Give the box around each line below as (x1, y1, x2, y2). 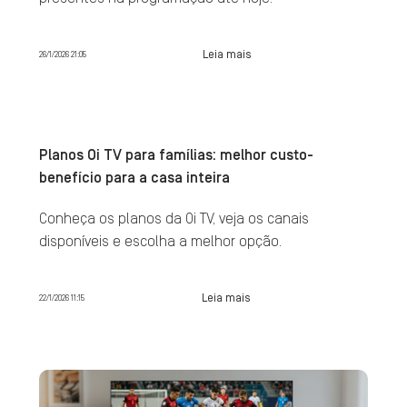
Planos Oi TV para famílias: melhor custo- (38, 148, 313, 163)
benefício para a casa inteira (38, 171, 230, 185)
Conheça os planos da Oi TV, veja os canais (38, 212, 309, 226)
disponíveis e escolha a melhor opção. (38, 234, 282, 249)
